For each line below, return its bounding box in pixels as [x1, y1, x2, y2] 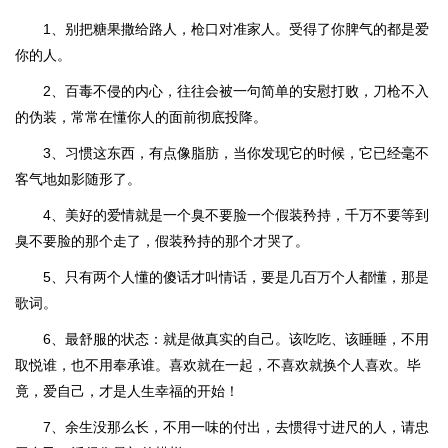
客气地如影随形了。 [15, 171, 141, 187]
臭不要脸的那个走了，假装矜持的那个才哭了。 [15, 233, 309, 249]
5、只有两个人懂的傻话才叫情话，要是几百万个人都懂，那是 [43, 269, 429, 285]
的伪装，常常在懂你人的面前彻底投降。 [15, 109, 267, 125]
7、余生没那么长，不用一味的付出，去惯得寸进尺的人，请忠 [43, 419, 429, 435]
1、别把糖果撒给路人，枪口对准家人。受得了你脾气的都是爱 [43, 21, 429, 37]
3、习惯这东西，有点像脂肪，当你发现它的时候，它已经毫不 [43, 145, 429, 161]
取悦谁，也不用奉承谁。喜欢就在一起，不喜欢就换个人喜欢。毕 [15, 357, 421, 373]
